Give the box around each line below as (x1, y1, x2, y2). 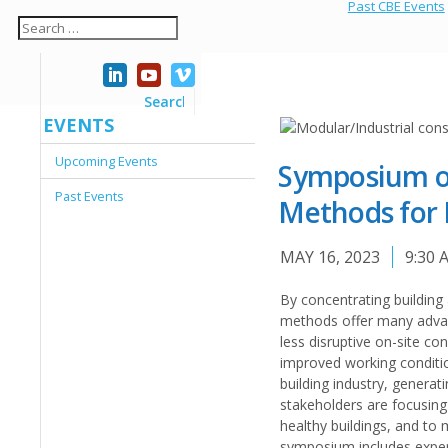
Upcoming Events (55, 152, 159, 170)
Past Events (55, 187, 125, 205)
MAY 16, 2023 (280, 246, 385, 268)
